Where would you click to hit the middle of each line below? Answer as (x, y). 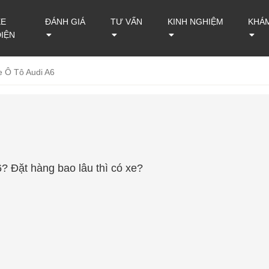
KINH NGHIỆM (196, 22)
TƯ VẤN (126, 22)
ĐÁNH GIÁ (65, 22)
